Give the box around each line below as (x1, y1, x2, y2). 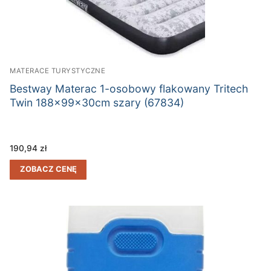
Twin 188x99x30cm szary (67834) (10, 96, 184, 109)
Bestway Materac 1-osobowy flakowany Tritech (10, 82, 248, 96)
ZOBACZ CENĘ (19, 164, 77, 174)
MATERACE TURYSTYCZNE (10, 67, 105, 76)
